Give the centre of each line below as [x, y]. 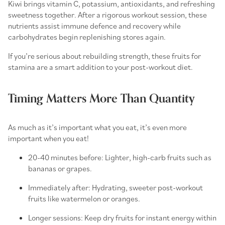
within [205, 217]
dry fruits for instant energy [149, 217]
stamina [22, 67]
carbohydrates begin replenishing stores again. [88, 36]
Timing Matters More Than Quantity [101, 98]
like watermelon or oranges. [93, 198]
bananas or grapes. [60, 168]
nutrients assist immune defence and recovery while [94, 25]
